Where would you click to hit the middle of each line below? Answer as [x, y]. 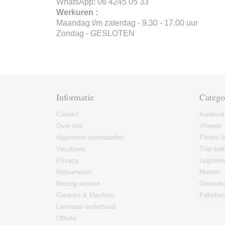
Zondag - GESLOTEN [95, 33]
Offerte [66, 218]
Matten [209, 172]
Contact [68, 114]
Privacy [67, 160]
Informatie [75, 97]
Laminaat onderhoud [86, 207]
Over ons [70, 126]
